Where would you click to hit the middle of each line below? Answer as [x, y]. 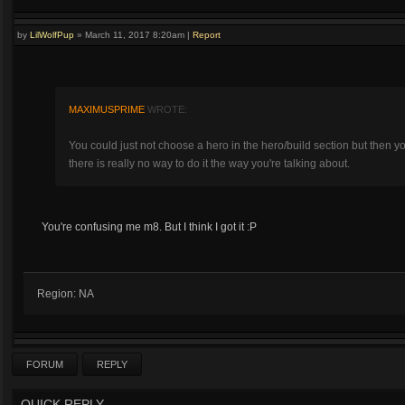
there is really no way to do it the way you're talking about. [209, 164]
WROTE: [166, 109]
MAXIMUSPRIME [107, 109]
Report [207, 35]
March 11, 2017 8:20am [135, 35]
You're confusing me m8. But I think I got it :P [149, 227]
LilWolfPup [52, 35]
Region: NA [66, 294]
